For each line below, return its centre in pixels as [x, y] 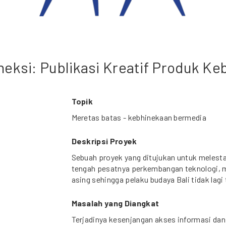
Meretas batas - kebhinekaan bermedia [139, 118]
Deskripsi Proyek [104, 141]
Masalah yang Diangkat [115, 203]
